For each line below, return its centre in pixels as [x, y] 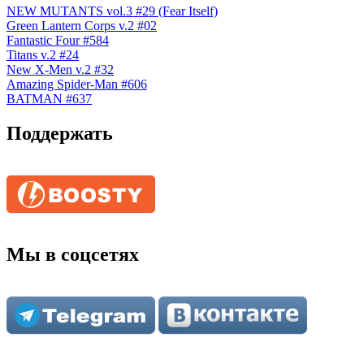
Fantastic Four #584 [58, 41]
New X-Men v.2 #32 [60, 70]
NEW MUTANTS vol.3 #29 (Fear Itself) [112, 11]
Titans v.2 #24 [43, 55]
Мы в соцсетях [73, 255]
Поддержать [60, 134]
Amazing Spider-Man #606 [77, 84]
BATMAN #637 [49, 99]
